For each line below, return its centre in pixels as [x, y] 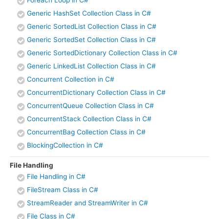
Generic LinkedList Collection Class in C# [91, 66]
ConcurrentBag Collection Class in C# [86, 132]
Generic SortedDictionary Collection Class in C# [102, 53]
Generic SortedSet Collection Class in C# [91, 39]
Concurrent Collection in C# [71, 79]
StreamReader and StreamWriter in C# [88, 203]
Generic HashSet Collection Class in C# [89, 13]
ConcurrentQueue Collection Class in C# [90, 105]
